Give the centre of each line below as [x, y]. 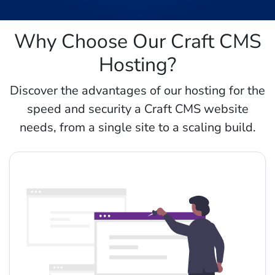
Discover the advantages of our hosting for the [137, 90]
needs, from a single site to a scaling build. [137, 127]
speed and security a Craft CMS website [137, 109]
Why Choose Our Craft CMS [137, 41]
